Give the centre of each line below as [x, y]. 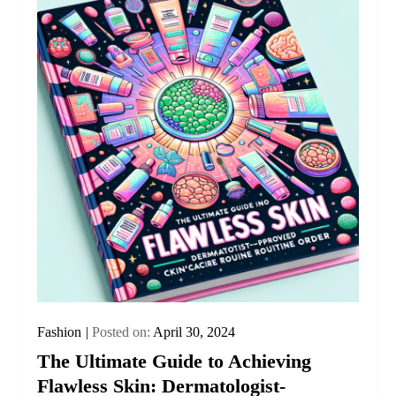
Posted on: [123, 332]
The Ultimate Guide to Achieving [175, 362]
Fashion [60, 332]
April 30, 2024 [194, 332]
